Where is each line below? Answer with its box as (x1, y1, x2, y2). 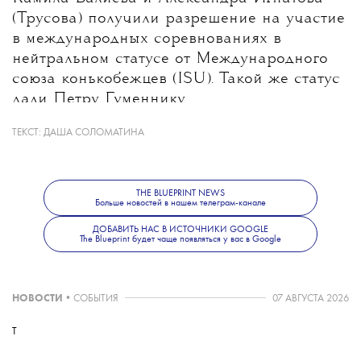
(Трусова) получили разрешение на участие (12, 11, 345, 27)
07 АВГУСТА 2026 (272, 293, 349, 305)
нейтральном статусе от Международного (12, 52, 328, 68)
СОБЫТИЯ (73, 293, 118, 305)
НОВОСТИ (12, 293, 63, 305)
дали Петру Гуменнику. (12, 92, 187, 108)
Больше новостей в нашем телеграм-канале (95, 197, 266, 208)
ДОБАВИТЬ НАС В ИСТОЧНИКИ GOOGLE (93, 224, 268, 234)
